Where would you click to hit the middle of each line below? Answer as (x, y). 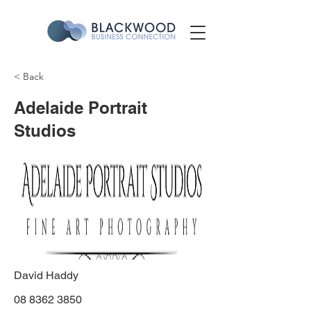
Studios (45, 131)
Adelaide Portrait (81, 108)
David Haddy (46, 275)
